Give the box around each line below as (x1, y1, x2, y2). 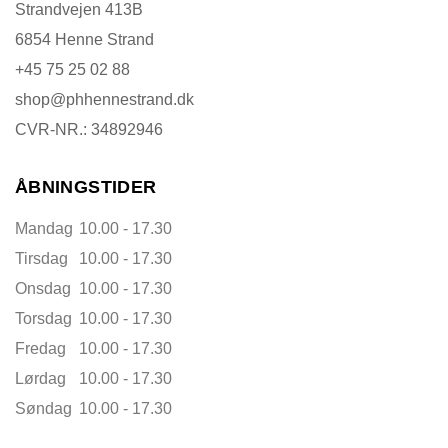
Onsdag (15, 280, 71, 298)
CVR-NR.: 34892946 (15, 121, 163, 139)
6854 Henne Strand (15, 31, 154, 49)
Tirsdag (15, 250, 68, 268)
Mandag (15, 220, 73, 238)
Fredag (15, 340, 66, 358)
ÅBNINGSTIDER (15, 177, 157, 198)
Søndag (15, 400, 72, 418)
